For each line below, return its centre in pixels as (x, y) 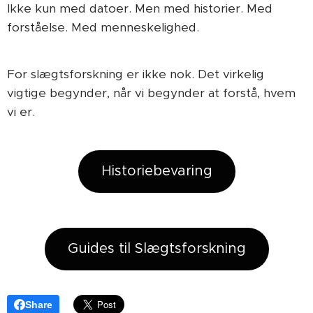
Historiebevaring (156, 171)
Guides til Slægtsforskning (156, 248)
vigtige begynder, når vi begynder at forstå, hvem (151, 93)
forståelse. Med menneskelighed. (103, 27)
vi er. (21, 112)
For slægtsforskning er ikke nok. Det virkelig (136, 74)
